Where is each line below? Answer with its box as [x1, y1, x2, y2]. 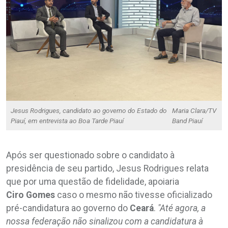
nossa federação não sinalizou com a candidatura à [6, 216, 203, 227]
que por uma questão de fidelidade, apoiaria [6, 177, 179, 187]
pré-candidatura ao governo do [6, 203, 130, 214]
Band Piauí [172, 117, 203, 125]
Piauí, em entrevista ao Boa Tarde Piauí [11, 117, 124, 125]
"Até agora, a [158, 203, 206, 214]
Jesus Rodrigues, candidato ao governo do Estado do [11, 106, 167, 115]
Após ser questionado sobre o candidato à [6, 150, 175, 161]
